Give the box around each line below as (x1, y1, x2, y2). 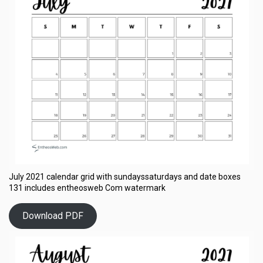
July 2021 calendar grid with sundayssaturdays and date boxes (9, 171, 241, 181)
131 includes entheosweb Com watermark (9, 183, 166, 193)
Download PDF (22, 210, 83, 222)
